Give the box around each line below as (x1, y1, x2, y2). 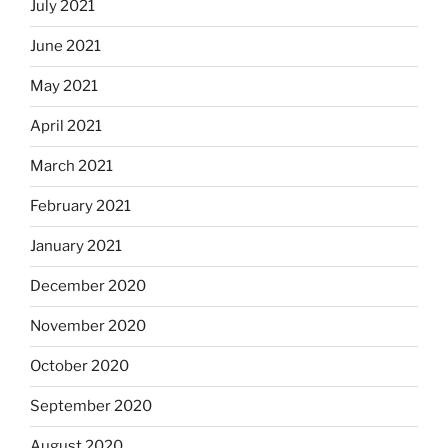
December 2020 (30, 277, 146, 296)
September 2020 (30, 397, 152, 416)
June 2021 (30, 37, 101, 56)
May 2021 (30, 77, 98, 96)
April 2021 (30, 117, 102, 136)
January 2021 (30, 237, 122, 256)
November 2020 (30, 317, 146, 336)
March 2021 (30, 157, 113, 176)
